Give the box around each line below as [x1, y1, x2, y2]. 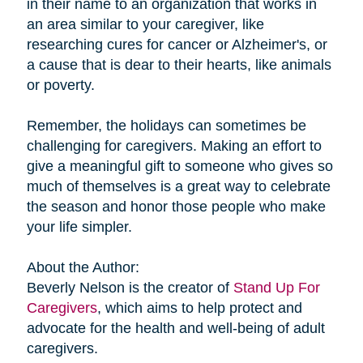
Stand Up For [233, 279, 320, 296]
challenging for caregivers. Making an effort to [26, 137, 322, 154]
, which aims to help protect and [96, 299, 302, 316]
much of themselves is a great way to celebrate [26, 177, 331, 194]
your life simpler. [26, 218, 132, 235]
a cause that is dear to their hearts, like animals [26, 56, 331, 73]
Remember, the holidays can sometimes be [26, 117, 306, 134]
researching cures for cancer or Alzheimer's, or [26, 36, 327, 53]
